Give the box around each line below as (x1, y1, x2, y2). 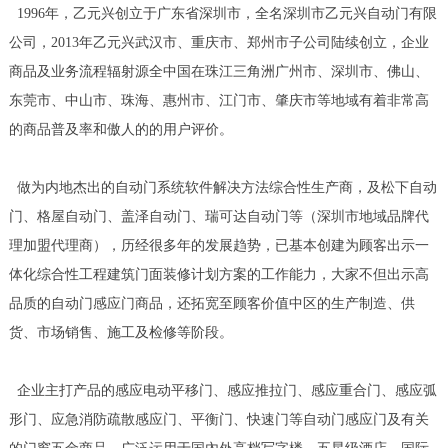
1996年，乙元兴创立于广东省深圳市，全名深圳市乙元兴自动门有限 (8, 6, 437, 22)
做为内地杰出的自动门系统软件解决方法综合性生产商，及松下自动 (8, 180, 437, 196)
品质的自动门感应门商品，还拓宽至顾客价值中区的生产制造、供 (8, 296, 415, 312)
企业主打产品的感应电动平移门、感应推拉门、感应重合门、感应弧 (8, 383, 437, 399)
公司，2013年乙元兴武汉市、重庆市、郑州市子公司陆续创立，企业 (8, 35, 429, 51)
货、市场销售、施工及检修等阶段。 (8, 325, 233, 341)
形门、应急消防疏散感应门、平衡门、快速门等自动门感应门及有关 (8, 412, 429, 428)
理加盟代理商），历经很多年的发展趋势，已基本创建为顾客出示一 (8, 238, 429, 254)
